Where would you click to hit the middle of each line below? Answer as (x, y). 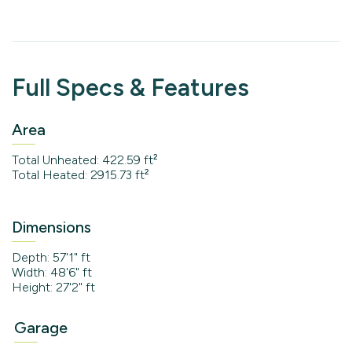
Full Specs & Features (130, 88)
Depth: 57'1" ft (51, 258)
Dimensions (51, 227)
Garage (40, 328)
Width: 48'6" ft (52, 273)
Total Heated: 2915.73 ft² (81, 175)
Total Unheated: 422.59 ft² (85, 160)
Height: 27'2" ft (53, 288)
